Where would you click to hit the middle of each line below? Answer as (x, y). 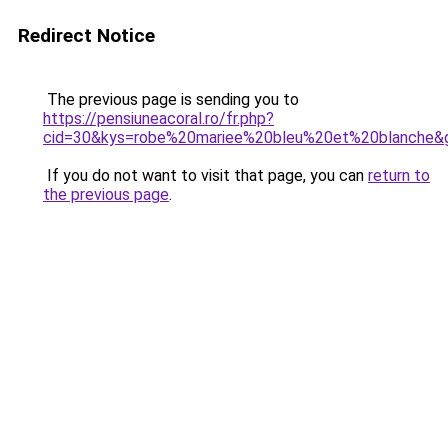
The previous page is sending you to (171, 99)
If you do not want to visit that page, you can (205, 175)
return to (399, 175)
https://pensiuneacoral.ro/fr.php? (158, 118)
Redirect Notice (86, 35)
